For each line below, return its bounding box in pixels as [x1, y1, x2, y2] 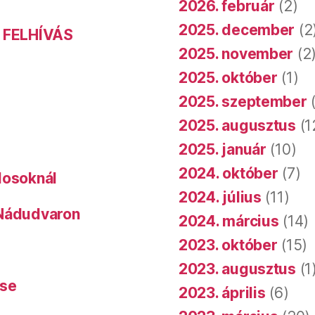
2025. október [179, 69, 278, 87]
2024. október [179, 165, 278, 183]
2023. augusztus [179, 260, 296, 278]
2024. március [179, 212, 279, 231]
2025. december [179, 21, 295, 39]
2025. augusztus [179, 117, 296, 135]
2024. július [179, 188, 262, 207]
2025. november [179, 45, 294, 63]
